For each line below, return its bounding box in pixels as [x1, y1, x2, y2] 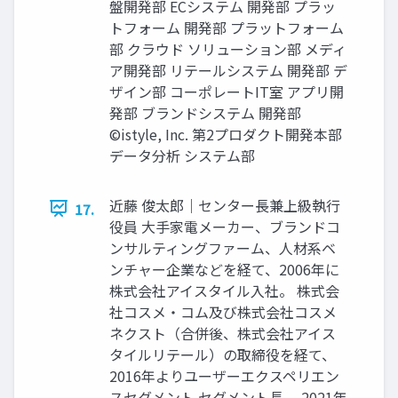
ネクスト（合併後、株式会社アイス [109, 322, 336, 344]
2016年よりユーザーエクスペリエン [109, 364, 339, 386]
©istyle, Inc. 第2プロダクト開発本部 [109, 123, 342, 145]
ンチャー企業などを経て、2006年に [109, 258, 339, 280]
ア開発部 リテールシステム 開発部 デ [109, 59, 347, 81]
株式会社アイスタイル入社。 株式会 [109, 279, 339, 301]
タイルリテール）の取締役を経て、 [109, 343, 336, 365]
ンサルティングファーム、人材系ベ [109, 236, 336, 259]
